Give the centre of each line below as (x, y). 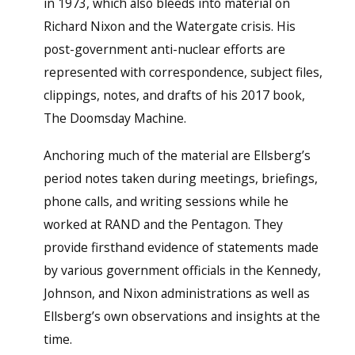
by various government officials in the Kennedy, (182, 270)
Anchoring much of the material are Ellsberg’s (177, 155)
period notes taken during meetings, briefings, (180, 178)
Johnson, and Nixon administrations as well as (176, 293)
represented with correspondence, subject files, (183, 73)
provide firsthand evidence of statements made (181, 247)
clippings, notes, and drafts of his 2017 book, (174, 95)
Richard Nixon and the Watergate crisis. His (169, 27)
